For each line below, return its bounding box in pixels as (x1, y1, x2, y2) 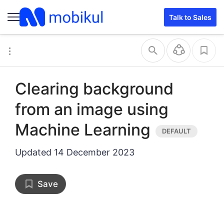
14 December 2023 (54, 147, 134, 157)
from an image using (15, 99, 168, 119)
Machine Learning (15, 120, 150, 139)
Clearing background (15, 79, 173, 98)
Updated (15, 147, 54, 157)
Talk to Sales (169, 12, 211, 21)
